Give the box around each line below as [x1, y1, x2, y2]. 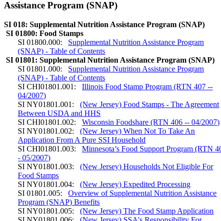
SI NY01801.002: [18, 127, 76, 136]
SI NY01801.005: [18, 207, 76, 216]
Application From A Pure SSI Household [18, 136, 146, 145]
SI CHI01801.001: [18, 82, 78, 91]
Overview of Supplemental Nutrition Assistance [68, 189, 217, 198]
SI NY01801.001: [18, 100, 76, 109]
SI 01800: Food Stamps [4, 29, 83, 38]
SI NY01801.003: [18, 162, 76, 171]
